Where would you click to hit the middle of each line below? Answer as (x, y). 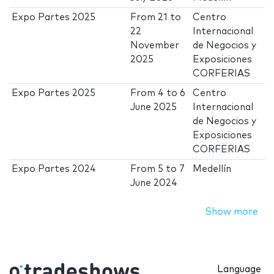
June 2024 (154, 183)
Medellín (212, 169)
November (155, 46)
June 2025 (154, 108)
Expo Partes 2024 (54, 169)
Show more (231, 212)
